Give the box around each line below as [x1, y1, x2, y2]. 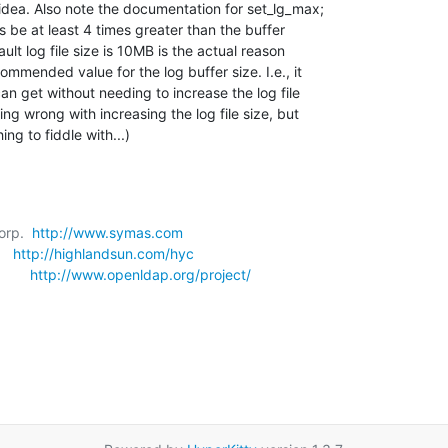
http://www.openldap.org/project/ [30, 265, 251, 283]
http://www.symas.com [32, 223, 183, 241]
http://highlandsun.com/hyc [13, 244, 194, 262]
